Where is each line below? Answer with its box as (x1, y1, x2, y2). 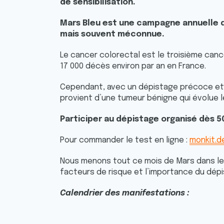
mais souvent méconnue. (60, 30, 166, 38)
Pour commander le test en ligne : (60, 136, 189, 144)
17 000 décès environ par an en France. (60, 62, 208, 70)
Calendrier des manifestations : (60, 189, 191, 197)
